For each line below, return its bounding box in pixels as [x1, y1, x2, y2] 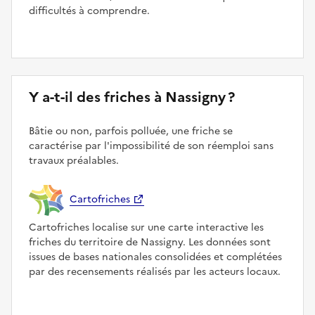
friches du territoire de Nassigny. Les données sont [29, 234, 271, 250]
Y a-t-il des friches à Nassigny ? [29, 86, 235, 108]
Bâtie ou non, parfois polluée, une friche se [29, 123, 233, 139]
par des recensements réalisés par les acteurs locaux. [29, 264, 281, 279]
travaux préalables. [29, 153, 119, 168]
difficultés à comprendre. [29, 3, 150, 18]
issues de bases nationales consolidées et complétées [29, 249, 282, 264]
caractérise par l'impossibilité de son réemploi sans [29, 138, 274, 153]
